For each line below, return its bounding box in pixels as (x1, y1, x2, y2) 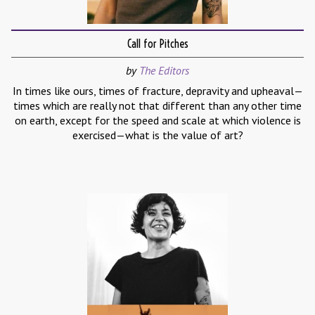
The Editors (139, 63, 189, 78)
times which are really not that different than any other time (13, 98, 302, 113)
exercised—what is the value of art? (72, 128, 243, 143)
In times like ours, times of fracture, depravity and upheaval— (12, 84, 303, 98)
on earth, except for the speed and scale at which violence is (14, 113, 301, 128)
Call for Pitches (127, 37, 188, 51)
